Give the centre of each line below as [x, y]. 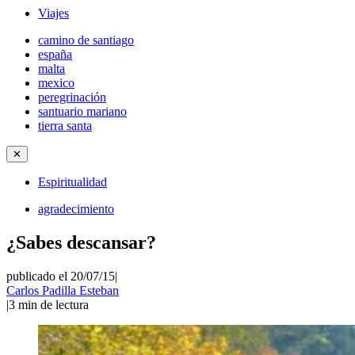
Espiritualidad [73, 182]
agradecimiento [76, 209]
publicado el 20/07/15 [61, 276]
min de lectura [53, 304]
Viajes [53, 13]
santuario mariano [82, 111]
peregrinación [72, 97]
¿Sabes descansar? [81, 242]
